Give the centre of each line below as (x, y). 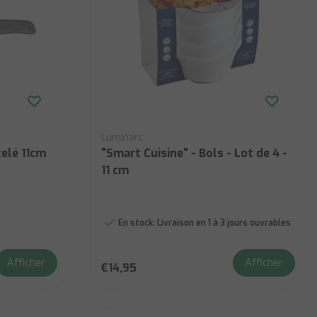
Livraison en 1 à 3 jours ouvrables (223, 223)
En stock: (137, 223)
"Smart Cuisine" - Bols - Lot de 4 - (194, 153)
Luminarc (122, 138)
